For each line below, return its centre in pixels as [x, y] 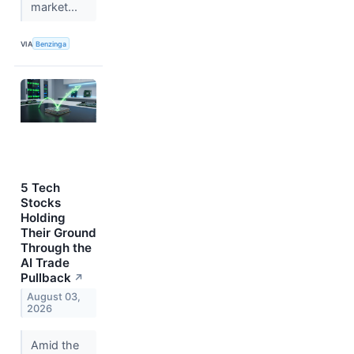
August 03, [54, 297]
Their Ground [58, 233]
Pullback [46, 278]
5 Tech [40, 188]
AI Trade [45, 263]
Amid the [55, 345]
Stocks [41, 203]
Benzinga [51, 43]
